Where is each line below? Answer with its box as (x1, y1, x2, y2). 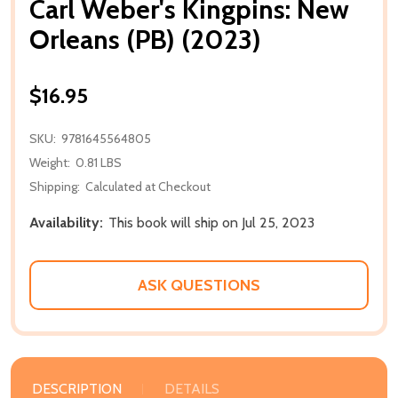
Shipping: (29, 178, 80, 195)
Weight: (29, 154, 70, 171)
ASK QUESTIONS (138, 275, 260, 295)
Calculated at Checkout (85, 178, 211, 195)
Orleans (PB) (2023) (29, 22, 261, 56)
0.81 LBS (76, 154, 122, 171)
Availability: (29, 213, 103, 231)
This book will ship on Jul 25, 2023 (108, 213, 314, 231)
